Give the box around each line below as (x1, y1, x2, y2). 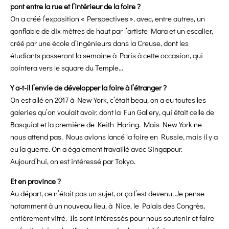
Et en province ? (10, 176, 61, 187)
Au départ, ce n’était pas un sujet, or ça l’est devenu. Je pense (10, 188, 204, 199)
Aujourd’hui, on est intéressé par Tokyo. (10, 156, 135, 167)
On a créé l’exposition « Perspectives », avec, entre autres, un (10, 13, 205, 24)
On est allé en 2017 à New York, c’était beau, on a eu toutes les (10, 95, 206, 105)
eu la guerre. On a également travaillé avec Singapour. (10, 144, 182, 154)
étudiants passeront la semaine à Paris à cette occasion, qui (10, 50, 203, 61)
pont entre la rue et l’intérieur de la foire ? (10, 1, 141, 12)
